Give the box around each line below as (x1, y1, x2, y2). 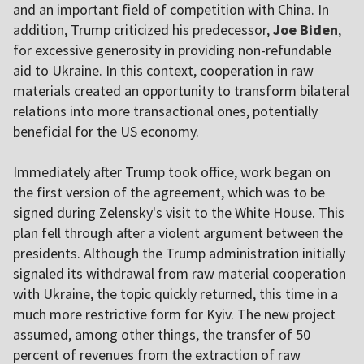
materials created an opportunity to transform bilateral (13, 81, 349, 101)
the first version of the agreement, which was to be (13, 183, 325, 202)
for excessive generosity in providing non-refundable (13, 41, 331, 60)
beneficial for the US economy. (13, 122, 199, 141)
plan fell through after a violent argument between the (13, 223, 343, 243)
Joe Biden (273, 20, 338, 40)
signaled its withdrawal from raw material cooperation (13, 264, 346, 284)
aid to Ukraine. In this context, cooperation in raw (13, 61, 314, 80)
